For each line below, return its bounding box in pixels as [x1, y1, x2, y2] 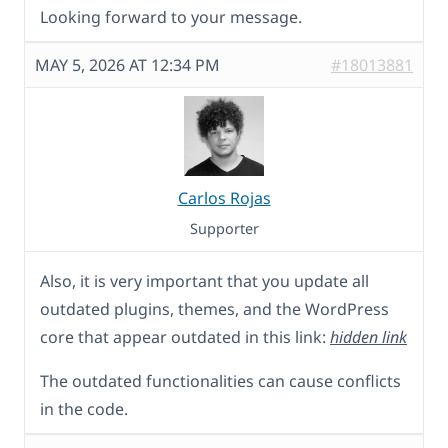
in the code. [40, 397, 128, 420]
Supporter [189, 218, 259, 238]
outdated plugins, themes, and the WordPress [40, 297, 389, 320]
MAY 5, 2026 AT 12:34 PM [35, 53, 220, 76]
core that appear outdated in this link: [40, 325, 330, 348]
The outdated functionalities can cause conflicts [40, 369, 401, 392]
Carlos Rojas [177, 186, 271, 209]
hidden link [330, 325, 407, 348]
